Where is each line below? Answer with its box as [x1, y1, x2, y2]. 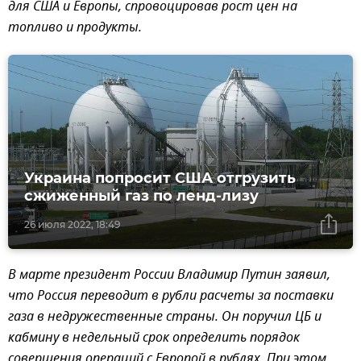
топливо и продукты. [8, 17, 142, 39]
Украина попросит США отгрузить [24, 168, 296, 187]
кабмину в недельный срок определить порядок [8, 327, 300, 349]
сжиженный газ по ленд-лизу [24, 186, 259, 205]
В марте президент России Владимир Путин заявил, [8, 264, 330, 286]
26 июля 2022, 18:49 [24, 218, 120, 230]
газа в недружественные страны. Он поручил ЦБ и [8, 306, 322, 328]
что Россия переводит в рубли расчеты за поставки [8, 285, 334, 307]
